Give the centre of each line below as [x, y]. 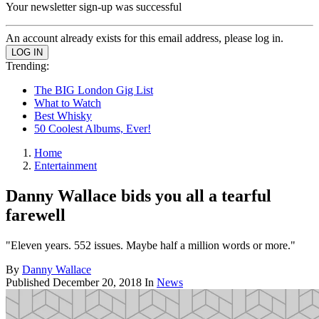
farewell [36, 215]
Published [29, 282]
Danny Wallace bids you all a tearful [138, 195]
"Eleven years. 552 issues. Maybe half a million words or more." [151, 245]
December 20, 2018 [97, 282]
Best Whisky [63, 116]
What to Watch [68, 103]
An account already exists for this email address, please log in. [145, 38]
